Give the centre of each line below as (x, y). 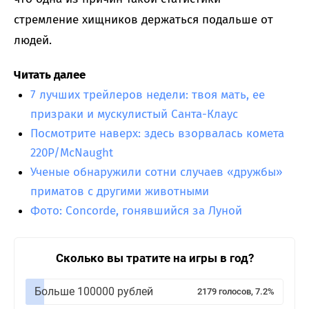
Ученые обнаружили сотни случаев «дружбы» (157, 172)
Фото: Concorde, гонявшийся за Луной (136, 211)
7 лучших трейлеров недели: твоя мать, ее (148, 95)
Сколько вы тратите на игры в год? (154, 258)
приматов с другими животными (120, 192)
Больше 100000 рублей (94, 292)
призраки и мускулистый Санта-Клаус (134, 114)
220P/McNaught (72, 153)
